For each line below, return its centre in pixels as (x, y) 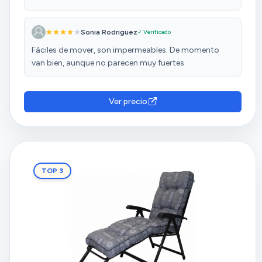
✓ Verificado (154, 32)
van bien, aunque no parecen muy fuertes (108, 63)
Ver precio (128, 101)
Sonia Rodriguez (109, 32)
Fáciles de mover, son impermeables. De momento (125, 50)
